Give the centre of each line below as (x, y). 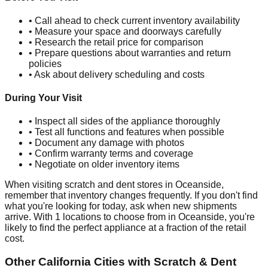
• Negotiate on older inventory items (104, 165)
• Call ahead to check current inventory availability (134, 20)
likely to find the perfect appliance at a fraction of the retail (126, 228)
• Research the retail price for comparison (116, 42)
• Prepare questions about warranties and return (130, 53)
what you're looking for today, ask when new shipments (121, 206)
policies (45, 63)
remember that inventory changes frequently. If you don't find (131, 196)
